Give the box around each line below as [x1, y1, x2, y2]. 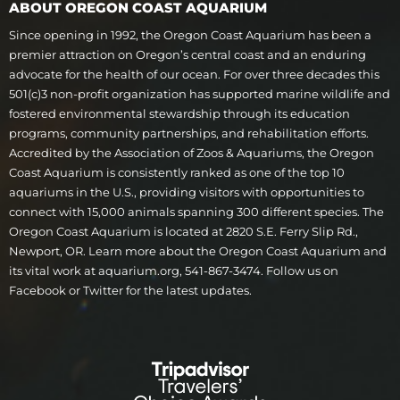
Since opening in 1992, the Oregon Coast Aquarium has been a [9, 27, 371, 42]
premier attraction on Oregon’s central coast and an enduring [9, 46, 366, 62]
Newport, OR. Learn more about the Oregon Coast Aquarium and [9, 243, 387, 258]
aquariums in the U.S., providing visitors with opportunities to [9, 184, 364, 199]
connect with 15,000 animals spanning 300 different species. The [9, 204, 384, 219]
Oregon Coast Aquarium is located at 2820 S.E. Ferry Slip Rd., [9, 223, 358, 238]
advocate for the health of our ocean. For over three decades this [9, 66, 379, 81]
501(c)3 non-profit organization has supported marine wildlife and [9, 86, 390, 101]
